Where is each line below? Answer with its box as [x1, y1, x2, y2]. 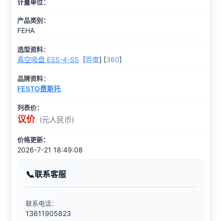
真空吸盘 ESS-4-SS [17, 55, 79, 64]
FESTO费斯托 [17, 84, 61, 93]
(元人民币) [39, 114, 74, 124]
